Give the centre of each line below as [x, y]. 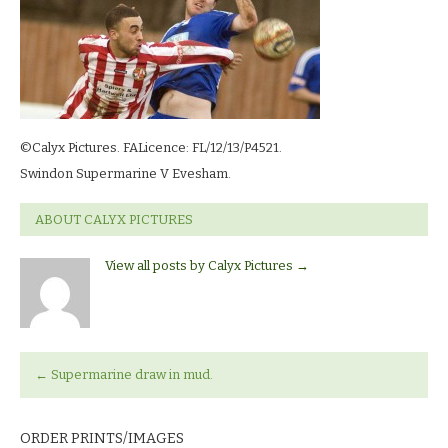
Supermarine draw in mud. [130, 375]
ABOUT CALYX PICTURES [114, 219]
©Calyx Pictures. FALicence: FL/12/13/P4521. [151, 147]
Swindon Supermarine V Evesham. [125, 173]
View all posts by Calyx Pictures [200, 265]
